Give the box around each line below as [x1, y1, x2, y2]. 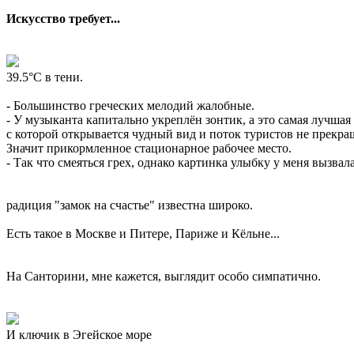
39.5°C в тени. [6, 70, 83, 85]
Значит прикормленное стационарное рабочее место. [6, 141, 292, 156]
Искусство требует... [6, 12, 120, 26]
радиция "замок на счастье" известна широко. [6, 198, 253, 213]
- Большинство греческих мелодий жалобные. [6, 99, 254, 113]
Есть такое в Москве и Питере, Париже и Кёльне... [6, 227, 280, 241]
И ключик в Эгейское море [6, 328, 152, 342]
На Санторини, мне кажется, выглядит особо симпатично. [6, 269, 321, 284]
